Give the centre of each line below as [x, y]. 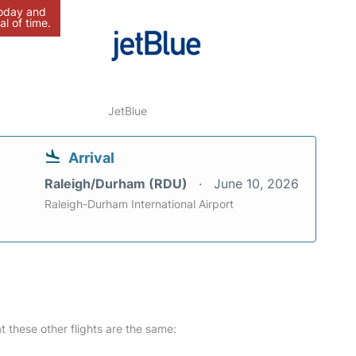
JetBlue [128, 111]
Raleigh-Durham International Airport [139, 204]
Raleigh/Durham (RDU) [118, 184]
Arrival [91, 158]
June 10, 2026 [256, 184]
